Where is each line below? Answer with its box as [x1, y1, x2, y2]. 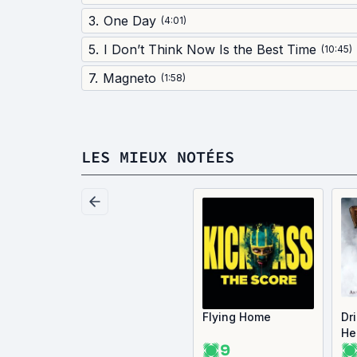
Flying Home [202, 310, 271, 324]
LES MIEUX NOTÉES [81, 147, 234, 167]
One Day [104, 13, 156, 29]
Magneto [103, 70, 156, 86]
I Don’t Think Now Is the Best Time [104, 41, 316, 57]
